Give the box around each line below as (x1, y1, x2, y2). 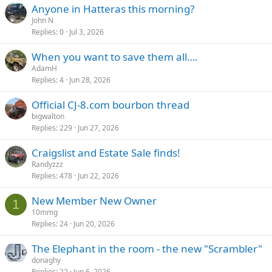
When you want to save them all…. (32, 50, 198, 64)
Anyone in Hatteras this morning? (32, 2, 194, 16)
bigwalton (32, 111, 64, 121)
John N (32, 15, 53, 25)
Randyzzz (32, 159, 63, 169)
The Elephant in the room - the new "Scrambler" (32, 242, 262, 256)
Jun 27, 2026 (78, 123, 119, 133)
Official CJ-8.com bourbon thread (32, 98, 189, 112)
